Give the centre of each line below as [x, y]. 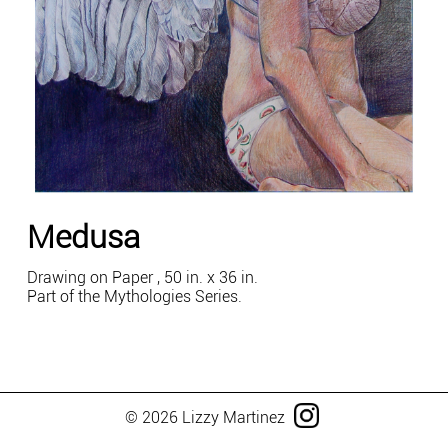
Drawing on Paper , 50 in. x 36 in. [143, 278]
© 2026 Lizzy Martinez [206, 417]
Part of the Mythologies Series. [135, 297]
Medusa [84, 236]
